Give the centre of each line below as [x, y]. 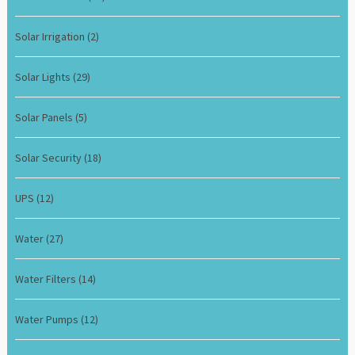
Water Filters [47, 279]
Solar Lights [44, 76]
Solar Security [50, 157]
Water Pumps [48, 319]
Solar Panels [46, 117]
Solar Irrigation [52, 36]
